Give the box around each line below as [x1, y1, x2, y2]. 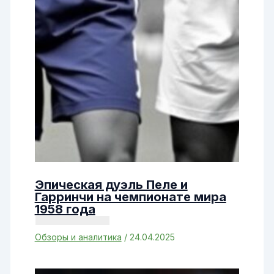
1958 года [34, 201, 95, 217]
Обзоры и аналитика [34, 231, 122, 242]
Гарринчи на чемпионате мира [34, 189, 226, 204]
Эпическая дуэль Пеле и [34, 177, 188, 192]
